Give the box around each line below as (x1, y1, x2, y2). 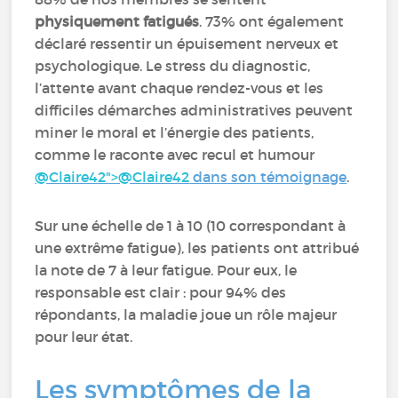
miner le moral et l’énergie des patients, (35, 123, 314, 141)
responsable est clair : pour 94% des (35, 283, 287, 301)
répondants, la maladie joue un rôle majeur (35, 306, 338, 323)
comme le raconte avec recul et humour (35, 146, 315, 163)
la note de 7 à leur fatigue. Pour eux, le (35, 261, 298, 279)
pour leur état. (35, 328, 133, 346)
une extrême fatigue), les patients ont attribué (35, 239, 360, 257)
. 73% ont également (199, 12, 345, 30)
